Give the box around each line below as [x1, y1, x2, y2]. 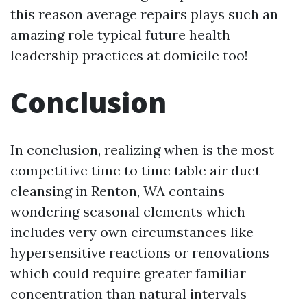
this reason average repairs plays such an [10, 5, 278, 23]
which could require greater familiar [10, 264, 246, 282]
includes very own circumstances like [10, 223, 254, 241]
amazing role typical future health [10, 25, 230, 43]
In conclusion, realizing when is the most [10, 140, 274, 158]
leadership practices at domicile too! [10, 46, 248, 64]
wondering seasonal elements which [10, 202, 245, 220]
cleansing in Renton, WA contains [10, 182, 225, 199]
